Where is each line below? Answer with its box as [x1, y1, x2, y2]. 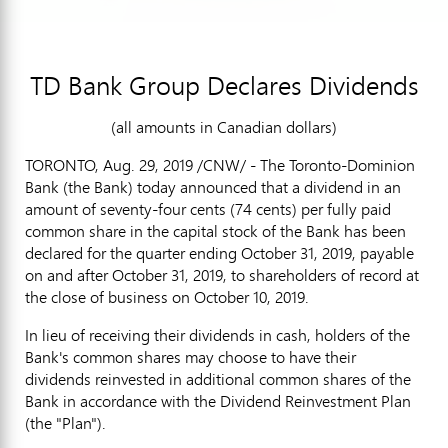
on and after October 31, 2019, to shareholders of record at [25, 263, 419, 286]
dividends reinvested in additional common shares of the [25, 367, 411, 390]
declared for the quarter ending [25, 241, 241, 264]
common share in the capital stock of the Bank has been [25, 219, 406, 242]
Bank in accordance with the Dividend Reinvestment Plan [25, 389, 411, 412]
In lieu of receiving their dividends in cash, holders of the [25, 323, 410, 346]
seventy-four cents [100, 197, 226, 220]
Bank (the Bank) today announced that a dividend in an [25, 175, 401, 198]
